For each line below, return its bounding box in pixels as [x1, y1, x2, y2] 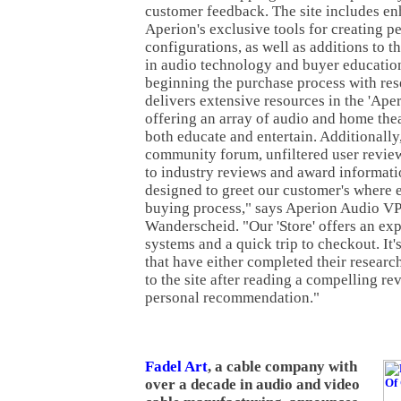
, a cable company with [208, 358, 357, 375]
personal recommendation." [145, 289, 320, 306]
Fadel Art [145, 358, 208, 375]
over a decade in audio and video [145, 376, 360, 393]
